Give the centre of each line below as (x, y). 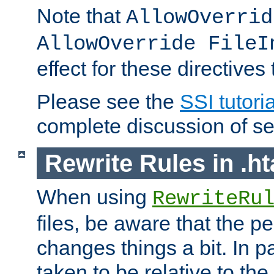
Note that (81, 16)
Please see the (108, 101)
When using (94, 197)
